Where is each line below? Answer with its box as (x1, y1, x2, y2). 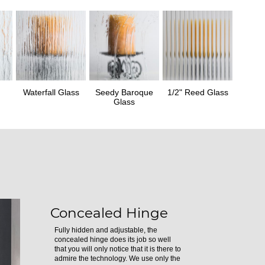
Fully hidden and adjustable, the (54, 225, 158, 234)
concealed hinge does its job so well (54, 235, 172, 244)
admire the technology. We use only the (54, 254, 181, 263)
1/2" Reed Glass (167, 87, 228, 97)
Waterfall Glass (22, 87, 79, 97)
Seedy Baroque (95, 87, 153, 97)
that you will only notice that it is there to (54, 244, 182, 253)
